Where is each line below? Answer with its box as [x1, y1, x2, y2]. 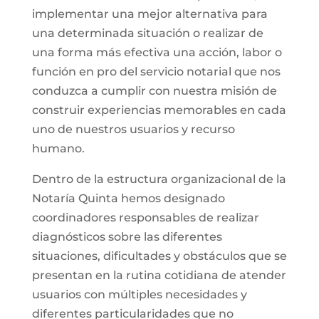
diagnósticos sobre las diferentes [31, 230, 222, 244]
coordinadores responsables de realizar [31, 211, 259, 224]
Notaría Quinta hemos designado [31, 192, 225, 205]
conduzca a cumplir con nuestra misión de [31, 84, 277, 98]
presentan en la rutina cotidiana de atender [31, 268, 286, 282]
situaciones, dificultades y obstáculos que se [31, 249, 287, 263]
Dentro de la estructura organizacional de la [31, 172, 286, 186]
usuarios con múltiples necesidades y [31, 288, 247, 301]
